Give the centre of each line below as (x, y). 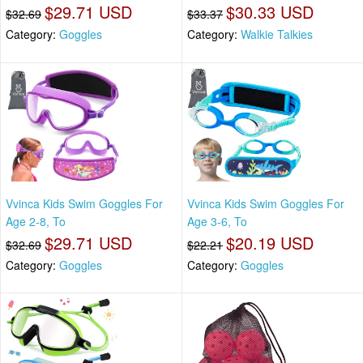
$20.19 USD (270, 242)
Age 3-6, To (217, 221)
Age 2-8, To (36, 221)
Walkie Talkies (277, 34)
